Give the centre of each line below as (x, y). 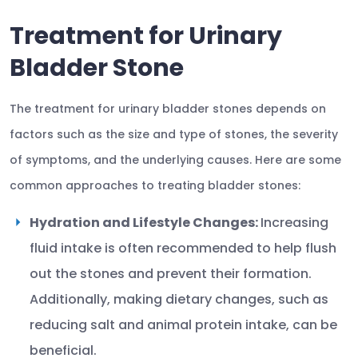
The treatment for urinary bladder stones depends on (168, 109)
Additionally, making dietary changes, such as (179, 299)
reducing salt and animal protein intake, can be (183, 325)
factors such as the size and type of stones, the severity (174, 134)
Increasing (294, 223)
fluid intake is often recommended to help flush (183, 248)
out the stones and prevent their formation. (171, 274)
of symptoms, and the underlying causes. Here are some (175, 160)
